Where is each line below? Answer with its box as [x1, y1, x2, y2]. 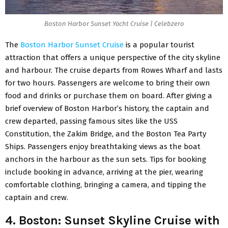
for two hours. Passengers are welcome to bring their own [5, 78, 210, 88]
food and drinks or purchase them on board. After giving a [5, 91, 212, 100]
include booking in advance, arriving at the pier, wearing [5, 167, 203, 177]
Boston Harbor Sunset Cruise [20, 40, 124, 49]
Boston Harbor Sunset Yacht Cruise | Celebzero [44, 20, 184, 28]
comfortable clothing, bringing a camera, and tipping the [5, 180, 206, 189]
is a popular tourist [124, 40, 194, 49]
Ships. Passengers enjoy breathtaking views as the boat [5, 141, 201, 151]
